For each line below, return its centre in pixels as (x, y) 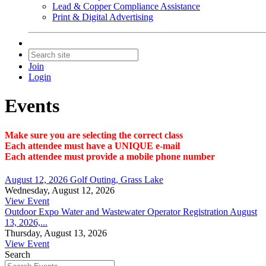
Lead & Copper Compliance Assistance (126, 6)
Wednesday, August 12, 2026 (60, 191)
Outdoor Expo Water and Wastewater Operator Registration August (131, 212)
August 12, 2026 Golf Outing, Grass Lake (84, 180)
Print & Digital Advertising (103, 17)
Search (18, 255)
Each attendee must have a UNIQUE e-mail (92, 145)
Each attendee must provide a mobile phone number (110, 156)
